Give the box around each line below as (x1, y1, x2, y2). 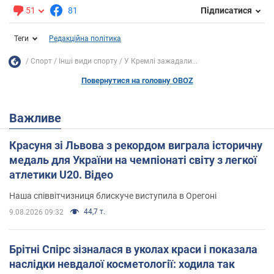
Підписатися (201, 6, 252, 16)
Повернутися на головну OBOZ (81, 75, 193, 85)
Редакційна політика (49, 34, 121, 43)
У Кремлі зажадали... (124, 57, 198, 66)
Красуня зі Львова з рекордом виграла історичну (9, 138, 262, 152)
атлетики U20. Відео (9, 168, 113, 181)
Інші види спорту (59, 57, 117, 66)
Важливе (17, 110, 61, 125)
